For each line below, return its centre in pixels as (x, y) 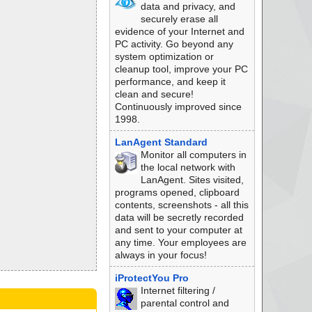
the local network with (188, 167)
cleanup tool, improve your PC (181, 69)
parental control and (185, 303)
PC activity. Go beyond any (174, 44)
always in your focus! (161, 255)
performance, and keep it (170, 81)
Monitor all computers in (193, 155)
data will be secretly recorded (179, 217)
